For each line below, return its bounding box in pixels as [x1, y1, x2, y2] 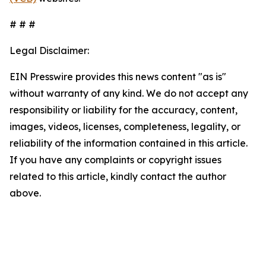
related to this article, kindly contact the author [9, 170, 226, 182]
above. [9, 187, 41, 199]
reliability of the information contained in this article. [9, 137, 248, 149]
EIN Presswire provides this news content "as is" [9, 71, 226, 83]
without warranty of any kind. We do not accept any [9, 87, 248, 99]
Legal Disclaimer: [9, 45, 89, 56]
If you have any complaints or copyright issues [9, 154, 221, 166]
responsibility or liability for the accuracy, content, [9, 104, 237, 116]
